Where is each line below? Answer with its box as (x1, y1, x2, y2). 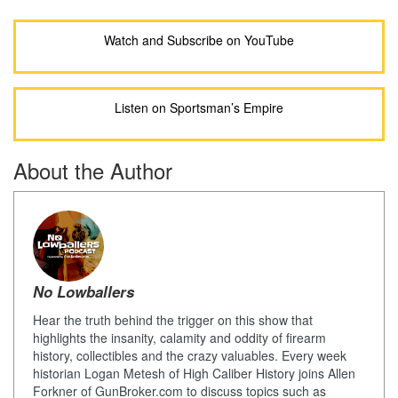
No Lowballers (33, 281, 134, 303)
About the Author (13, 155, 172, 187)
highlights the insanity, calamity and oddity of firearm (33, 329, 326, 347)
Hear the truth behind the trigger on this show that (33, 311, 313, 330)
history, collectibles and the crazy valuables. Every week (33, 346, 346, 365)
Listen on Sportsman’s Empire (115, 99, 283, 117)
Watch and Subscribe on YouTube (104, 31, 294, 50)
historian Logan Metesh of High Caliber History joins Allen (33, 364, 355, 383)
